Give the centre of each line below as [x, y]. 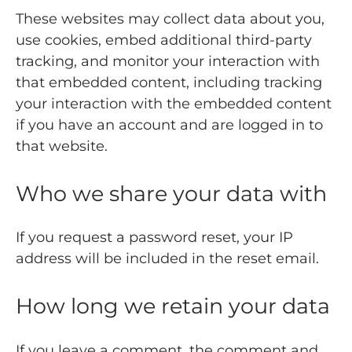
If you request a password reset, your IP [154, 238]
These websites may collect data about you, [170, 19]
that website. [62, 147]
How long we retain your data [173, 306]
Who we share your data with [171, 194]
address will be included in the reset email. [167, 259]
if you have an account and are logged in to [169, 125]
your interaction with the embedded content [174, 104]
